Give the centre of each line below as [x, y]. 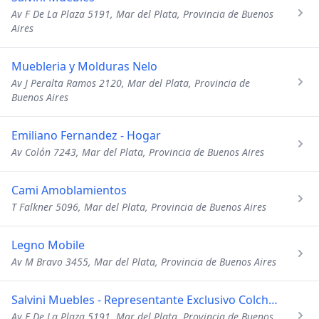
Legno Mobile [48, 245]
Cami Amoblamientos [69, 190]
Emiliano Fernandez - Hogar [86, 135]
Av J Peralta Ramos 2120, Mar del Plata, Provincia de [131, 83]
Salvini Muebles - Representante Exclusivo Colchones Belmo [273, 300]
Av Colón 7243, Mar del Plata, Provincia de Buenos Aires [138, 152]
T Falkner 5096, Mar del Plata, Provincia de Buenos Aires [139, 207]
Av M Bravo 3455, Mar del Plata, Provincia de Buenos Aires [144, 262]
